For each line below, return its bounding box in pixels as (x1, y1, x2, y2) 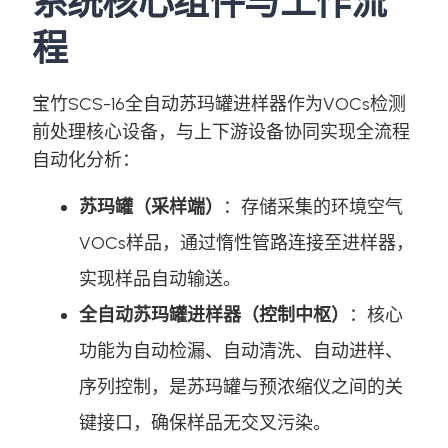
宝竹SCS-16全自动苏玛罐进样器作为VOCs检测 (31, 92, 406, 115)
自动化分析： (31, 148, 140, 171)
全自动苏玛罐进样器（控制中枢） (78, 303, 349, 326)
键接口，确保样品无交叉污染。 (78, 411, 331, 434)
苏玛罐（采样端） (78, 195, 223, 218)
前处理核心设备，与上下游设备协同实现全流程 (31, 120, 410, 143)
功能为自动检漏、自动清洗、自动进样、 (78, 339, 403, 362)
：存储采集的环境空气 (222, 195, 403, 218)
